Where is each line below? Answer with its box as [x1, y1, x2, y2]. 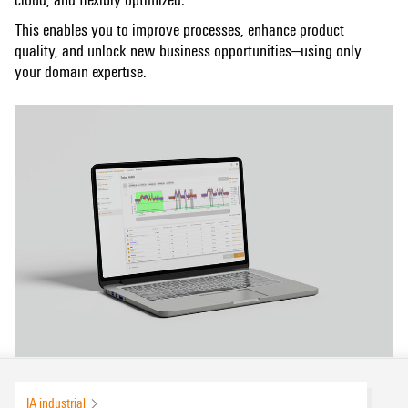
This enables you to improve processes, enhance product [15, 16, 344, 40]
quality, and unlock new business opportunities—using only [15, 37, 362, 61]
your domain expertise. [15, 58, 147, 82]
